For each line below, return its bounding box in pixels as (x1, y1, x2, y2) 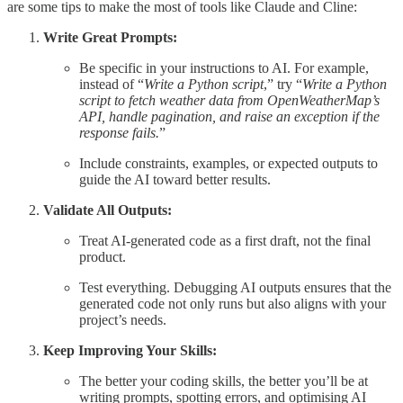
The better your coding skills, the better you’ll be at (79, 373, 368, 390)
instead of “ (79, 76, 144, 93)
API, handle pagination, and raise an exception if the (79, 109, 380, 125)
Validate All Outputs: (43, 202, 172, 219)
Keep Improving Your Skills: (43, 343, 217, 359)
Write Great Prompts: (43, 30, 177, 46)
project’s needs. (79, 312, 166, 328)
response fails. (79, 125, 159, 141)
